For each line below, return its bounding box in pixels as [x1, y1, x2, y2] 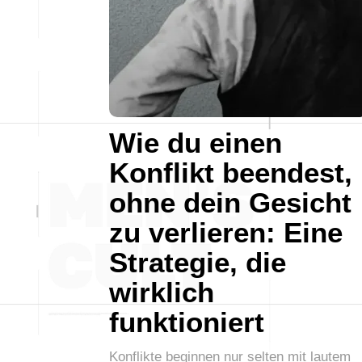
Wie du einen [109, 126, 282, 158]
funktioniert [109, 305, 264, 338]
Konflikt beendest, [109, 156, 352, 188]
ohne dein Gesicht [109, 186, 351, 218]
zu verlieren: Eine [109, 216, 343, 248]
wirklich [109, 276, 214, 308]
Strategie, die [109, 246, 286, 278]
